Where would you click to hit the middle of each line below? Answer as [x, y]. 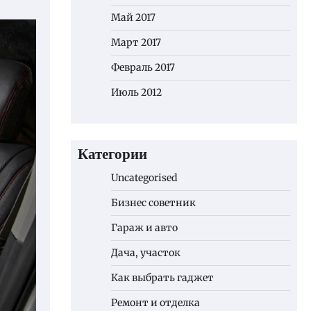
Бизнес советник [153, 203]
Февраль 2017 [143, 67]
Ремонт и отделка [155, 303]
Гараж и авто [144, 228]
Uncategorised [144, 178]
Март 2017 [136, 42]
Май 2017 [133, 17]
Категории [112, 155]
